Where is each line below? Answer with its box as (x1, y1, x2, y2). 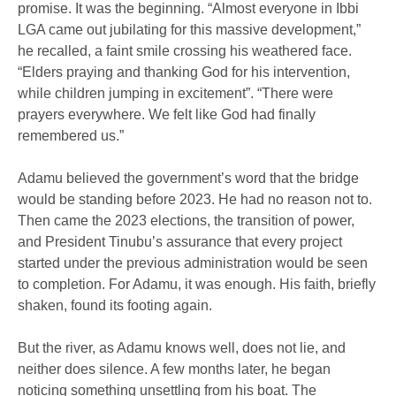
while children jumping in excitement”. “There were (18, 85, 333, 101)
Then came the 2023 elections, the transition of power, (18, 212, 354, 228)
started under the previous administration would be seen (18, 255, 368, 270)
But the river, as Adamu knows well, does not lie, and (18, 339, 346, 355)
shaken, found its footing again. (18, 297, 212, 313)
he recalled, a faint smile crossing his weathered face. (18, 42, 352, 58)
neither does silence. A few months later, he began (18, 361, 331, 377)
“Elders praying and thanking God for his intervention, (18, 64, 350, 80)
